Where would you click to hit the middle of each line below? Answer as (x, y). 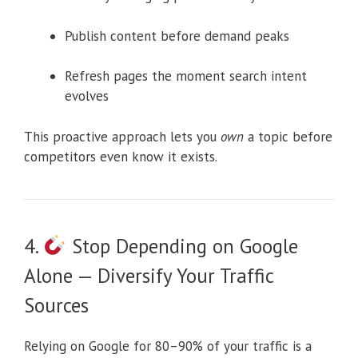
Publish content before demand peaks (177, 36)
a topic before (288, 136)
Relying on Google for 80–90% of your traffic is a (168, 346)
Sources (56, 305)
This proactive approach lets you (122, 136)
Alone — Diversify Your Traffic (149, 275)
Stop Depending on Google (182, 246)
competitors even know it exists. (121, 156)
